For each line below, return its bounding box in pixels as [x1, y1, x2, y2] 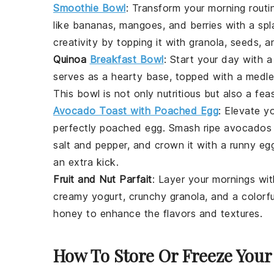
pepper [95, 139, 127, 152]
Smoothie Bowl [53, 2, 126, 15]
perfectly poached [53, 122, 145, 135]
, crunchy [122, 190, 170, 203]
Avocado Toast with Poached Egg [53, 105, 218, 117]
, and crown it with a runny [127, 139, 259, 152]
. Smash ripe [162, 122, 224, 135]
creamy [53, 190, 92, 203]
